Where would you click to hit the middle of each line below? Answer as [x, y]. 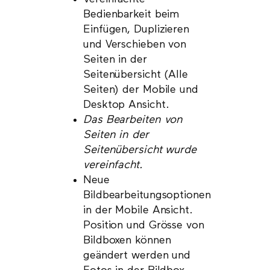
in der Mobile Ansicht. [138, 210]
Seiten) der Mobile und [141, 89]
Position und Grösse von [144, 225]
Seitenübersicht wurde [140, 150]
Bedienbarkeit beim [131, 14]
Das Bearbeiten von [133, 120]
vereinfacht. [113, 165]
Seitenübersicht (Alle [136, 74]
